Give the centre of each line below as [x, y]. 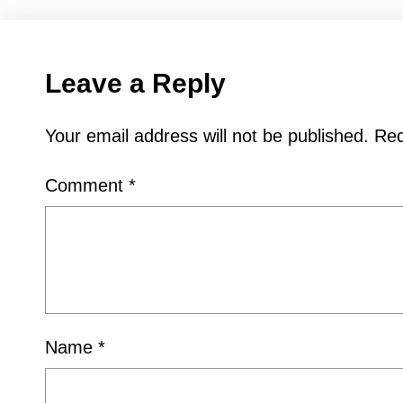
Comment [87, 185]
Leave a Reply [135, 83]
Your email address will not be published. [207, 136]
